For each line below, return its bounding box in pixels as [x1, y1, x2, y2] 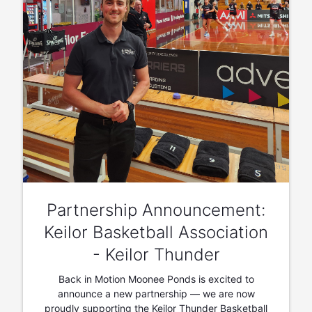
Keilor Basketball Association [44, 222, 268, 243]
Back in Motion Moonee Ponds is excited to [58, 273, 254, 286]
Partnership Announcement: [47, 200, 265, 221]
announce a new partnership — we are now [57, 288, 255, 300]
